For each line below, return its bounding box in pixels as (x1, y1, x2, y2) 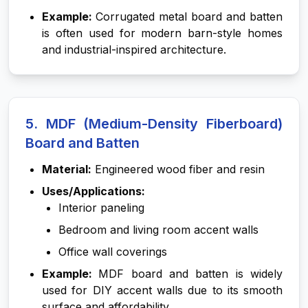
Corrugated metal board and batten (96, 10, 283, 23)
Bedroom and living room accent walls (58, 223, 258, 236)
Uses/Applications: (42, 184, 145, 198)
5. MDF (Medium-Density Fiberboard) (25, 115, 283, 132)
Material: (42, 162, 91, 176)
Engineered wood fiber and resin (91, 162, 265, 176)
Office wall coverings (58, 245, 167, 258)
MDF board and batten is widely (98, 267, 283, 280)
